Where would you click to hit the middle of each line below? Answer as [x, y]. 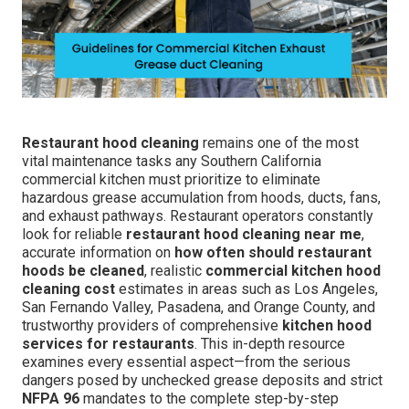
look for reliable [74, 235]
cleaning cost [68, 289]
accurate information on [98, 253]
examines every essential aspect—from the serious [186, 362]
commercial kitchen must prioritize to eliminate [171, 180]
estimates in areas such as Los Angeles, [246, 289]
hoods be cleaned [83, 271]
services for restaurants [108, 344]
